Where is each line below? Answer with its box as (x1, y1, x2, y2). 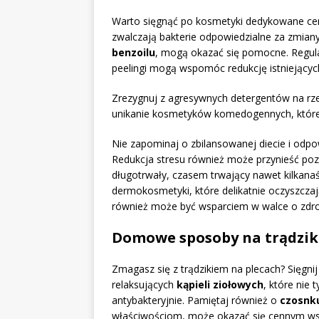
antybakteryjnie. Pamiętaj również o (112, 293, 280, 308)
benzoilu (112, 46, 155, 60)
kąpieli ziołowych (177, 278, 263, 292)
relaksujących (112, 278, 177, 292)
